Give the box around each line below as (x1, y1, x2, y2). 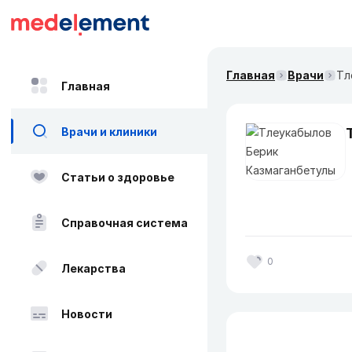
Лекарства (61, 261, 126, 275)
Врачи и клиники (61, 124, 157, 138)
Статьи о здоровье (61, 170, 174, 184)
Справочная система (61, 215, 188, 229)
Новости (61, 306, 112, 321)
